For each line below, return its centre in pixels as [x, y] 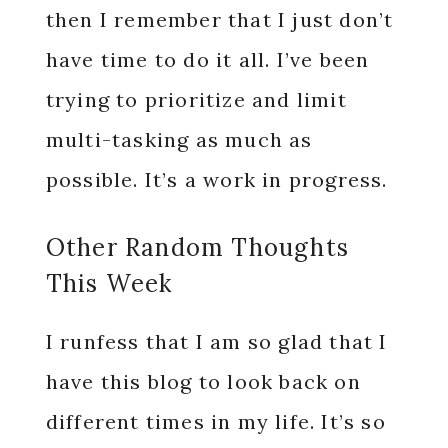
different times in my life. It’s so [215, 422]
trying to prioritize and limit [196, 100]
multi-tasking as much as [179, 140]
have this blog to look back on [203, 382]
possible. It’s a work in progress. [219, 180]
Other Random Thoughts [197, 248]
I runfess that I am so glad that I [216, 342]
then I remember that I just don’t [219, 20]
